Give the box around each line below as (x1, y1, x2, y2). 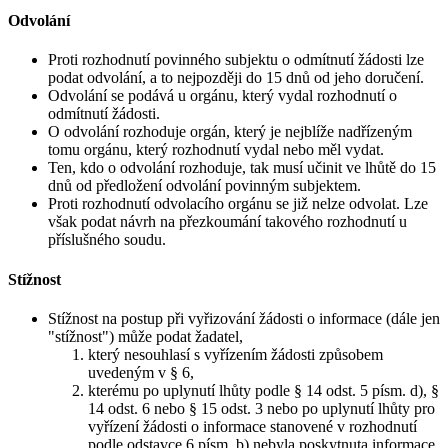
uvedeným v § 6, (88, 363, 194, 381)
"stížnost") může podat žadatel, (48, 327, 243, 345)
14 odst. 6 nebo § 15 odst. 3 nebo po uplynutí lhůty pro (88, 399, 435, 417)
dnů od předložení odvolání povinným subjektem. (48, 177, 361, 195)
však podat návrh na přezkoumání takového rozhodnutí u (48, 213, 407, 231)
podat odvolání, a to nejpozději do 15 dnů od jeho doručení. (48, 69, 424, 87)
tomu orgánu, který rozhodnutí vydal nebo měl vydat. (48, 141, 384, 159)
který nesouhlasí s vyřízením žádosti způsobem (88, 345, 383, 363)
